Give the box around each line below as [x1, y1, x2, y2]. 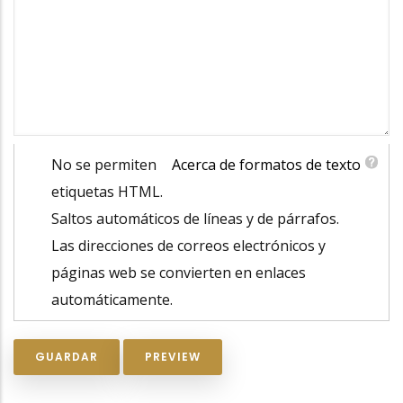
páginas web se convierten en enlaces [50, 262, 306, 282]
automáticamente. [50, 289, 173, 309]
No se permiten [50, 154, 157, 175]
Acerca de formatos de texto [172, 154, 362, 175]
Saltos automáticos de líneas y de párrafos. [50, 208, 339, 228]
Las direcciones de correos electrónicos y [50, 235, 326, 255]
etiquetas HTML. [50, 181, 163, 201]
